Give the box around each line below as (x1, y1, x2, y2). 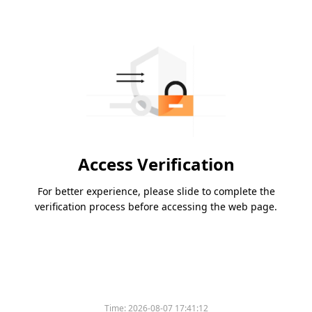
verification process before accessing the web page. (35, 200, 277, 214)
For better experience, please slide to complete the (37, 185, 275, 198)
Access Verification (77, 153, 235, 176)
